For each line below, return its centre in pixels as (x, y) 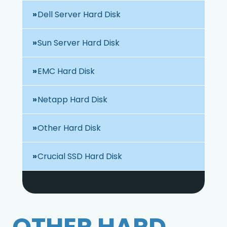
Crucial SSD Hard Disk (80, 156)
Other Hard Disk (69, 128)
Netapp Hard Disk (72, 99)
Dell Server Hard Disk (79, 14)
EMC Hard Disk (66, 71)
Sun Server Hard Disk (79, 43)
